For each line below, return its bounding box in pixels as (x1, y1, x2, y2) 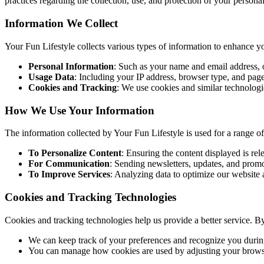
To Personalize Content (28, 148, 121, 159)
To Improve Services (28, 169, 110, 180)
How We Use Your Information (5, 104, 154, 117)
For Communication (28, 159, 110, 169)
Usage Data (28, 71, 74, 82)
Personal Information (28, 61, 114, 71)
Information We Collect (5, 17, 118, 30)
